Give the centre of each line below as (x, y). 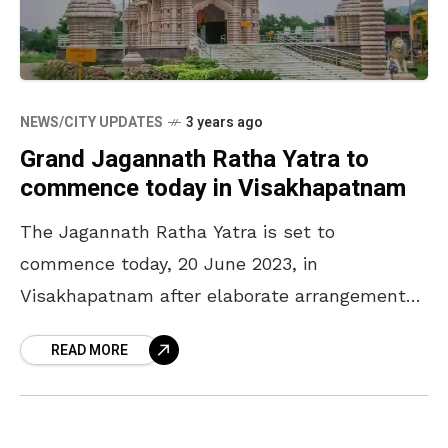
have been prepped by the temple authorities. (218, 328)
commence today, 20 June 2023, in (169, 264)
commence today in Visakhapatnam (213, 189)
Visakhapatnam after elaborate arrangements (218, 296)
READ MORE (89, 351)
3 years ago (224, 123)
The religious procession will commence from (217, 360)
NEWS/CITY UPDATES (91, 123)
